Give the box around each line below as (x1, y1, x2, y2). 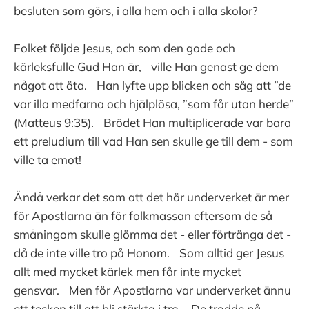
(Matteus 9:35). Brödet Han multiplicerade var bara (14, 115, 291, 130)
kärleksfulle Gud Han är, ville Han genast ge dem (14, 59, 279, 74)
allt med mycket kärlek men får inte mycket (14, 264, 241, 279)
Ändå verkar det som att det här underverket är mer (14, 190, 289, 205)
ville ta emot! (14, 152, 95, 168)
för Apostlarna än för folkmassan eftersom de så (14, 208, 272, 223)
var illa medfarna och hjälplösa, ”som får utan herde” (14, 97, 294, 112)
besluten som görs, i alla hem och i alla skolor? (14, 3, 261, 19)
